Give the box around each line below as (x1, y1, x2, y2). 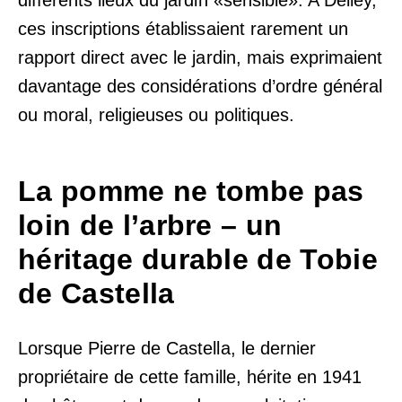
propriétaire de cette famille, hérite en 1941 (18, 367, 362, 388)
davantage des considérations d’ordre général (18, 75, 382, 96)
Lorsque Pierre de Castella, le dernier (18, 338, 316, 359)
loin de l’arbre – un (18, 208, 283, 241)
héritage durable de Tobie (18, 242, 379, 275)
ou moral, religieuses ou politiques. (18, 104, 294, 125)
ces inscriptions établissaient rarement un (18, 18, 348, 39)
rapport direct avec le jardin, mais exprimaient (18, 47, 382, 67)
